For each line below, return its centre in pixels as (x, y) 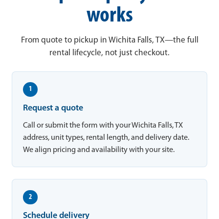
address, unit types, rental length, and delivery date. (106, 138)
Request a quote (53, 108)
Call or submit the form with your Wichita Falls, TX (103, 125)
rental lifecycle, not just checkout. (109, 53)
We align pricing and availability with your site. (99, 150)
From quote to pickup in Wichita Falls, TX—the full (109, 40)
